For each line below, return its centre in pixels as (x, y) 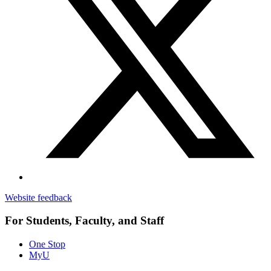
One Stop (47, 244)
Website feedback (38, 197)
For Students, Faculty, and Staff (84, 221)
